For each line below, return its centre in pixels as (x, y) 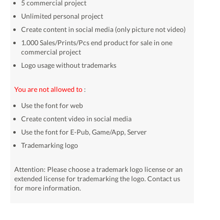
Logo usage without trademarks (69, 65)
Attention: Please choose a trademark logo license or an (98, 169)
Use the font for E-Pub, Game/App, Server (84, 132)
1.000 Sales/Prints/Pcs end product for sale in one (97, 42)
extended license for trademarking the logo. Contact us (97, 179)
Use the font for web (52, 105)
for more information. (48, 188)
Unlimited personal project (62, 16)
